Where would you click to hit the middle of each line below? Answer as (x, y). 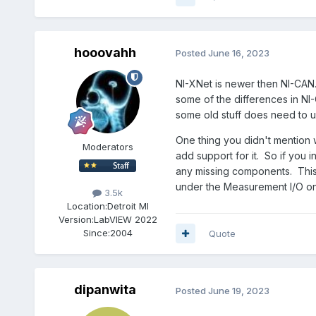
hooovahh (105, 52)
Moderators (108, 146)
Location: (87, 206)
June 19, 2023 (238, 290)
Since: (96, 232)
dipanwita (105, 289)
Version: (76, 219)
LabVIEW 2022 (125, 219)
